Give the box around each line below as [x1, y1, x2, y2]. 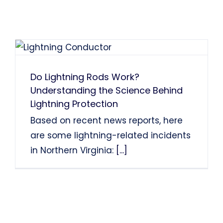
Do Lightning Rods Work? [30, 70, 139, 83]
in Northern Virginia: [30, 144, 116, 156]
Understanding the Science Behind [30, 84, 183, 97]
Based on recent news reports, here [30, 114, 183, 126]
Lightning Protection [30, 97, 118, 110]
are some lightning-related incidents [30, 129, 191, 141]
